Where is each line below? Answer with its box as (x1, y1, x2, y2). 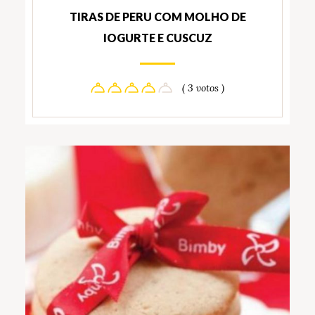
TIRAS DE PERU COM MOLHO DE (69, 9, 246, 23)
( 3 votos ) (182, 81, 224, 94)
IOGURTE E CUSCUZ (103, 30, 212, 44)
